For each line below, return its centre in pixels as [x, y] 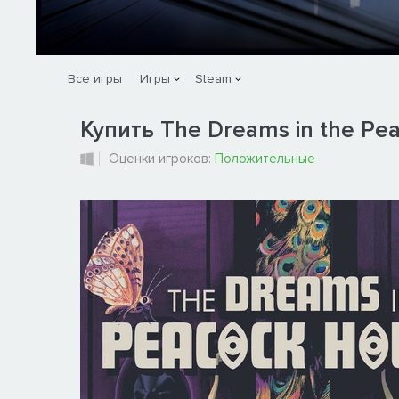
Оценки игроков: [162, 158]
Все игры [95, 78]
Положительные [265, 158]
